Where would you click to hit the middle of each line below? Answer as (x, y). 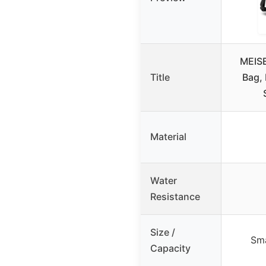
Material (168, 137)
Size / (163, 232)
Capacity (170, 248)
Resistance (175, 197)
